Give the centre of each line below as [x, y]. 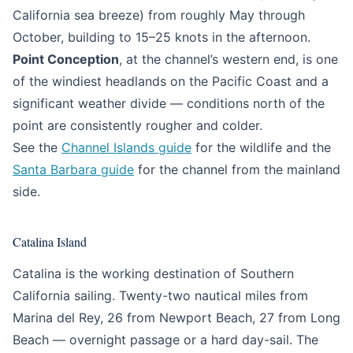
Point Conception [66, 59]
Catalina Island [50, 242]
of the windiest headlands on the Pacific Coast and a [171, 81]
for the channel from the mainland [237, 169]
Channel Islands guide [126, 147]
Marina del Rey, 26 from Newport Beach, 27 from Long [176, 318]
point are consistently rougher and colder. [137, 125]
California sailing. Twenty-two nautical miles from [160, 295]
